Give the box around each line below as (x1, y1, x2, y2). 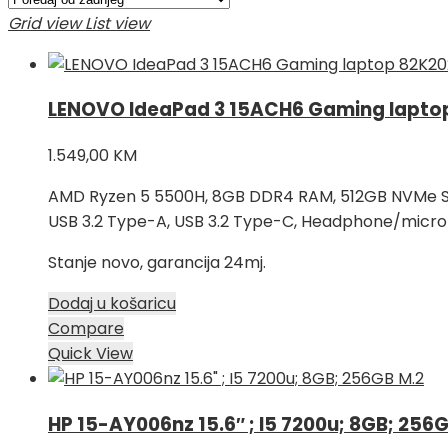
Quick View (48, 342, 133, 366)
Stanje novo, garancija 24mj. (48, 251, 266, 275)
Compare (48, 317, 124, 341)
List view (85, 11, 150, 35)
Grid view (8, 11, 81, 35)
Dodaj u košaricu (48, 292, 176, 316)
